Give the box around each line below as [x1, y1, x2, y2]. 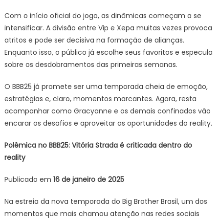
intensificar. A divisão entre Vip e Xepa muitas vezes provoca [4, 23, 212, 33]
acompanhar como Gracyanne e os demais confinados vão [4, 106, 211, 116]
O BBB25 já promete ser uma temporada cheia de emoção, [4, 82, 208, 91]
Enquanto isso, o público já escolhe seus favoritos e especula [4, 47, 213, 57]
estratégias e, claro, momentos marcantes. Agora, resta [4, 94, 197, 104]
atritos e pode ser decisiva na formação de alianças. [4, 35, 184, 45]
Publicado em [4, 175, 53, 184]
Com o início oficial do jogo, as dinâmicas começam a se [4, 11, 201, 21]
